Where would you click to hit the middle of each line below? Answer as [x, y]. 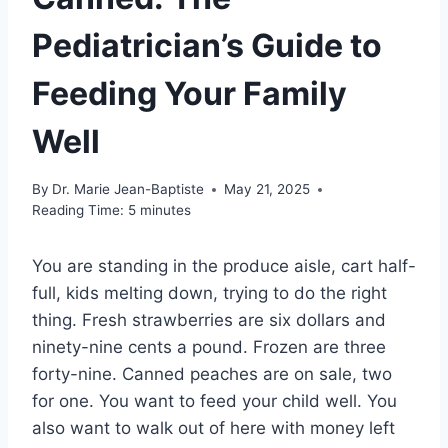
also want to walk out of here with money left [213, 428]
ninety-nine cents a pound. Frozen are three [209, 347]
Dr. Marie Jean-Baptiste [128, 189]
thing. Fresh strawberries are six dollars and [209, 320]
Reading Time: [78, 210]
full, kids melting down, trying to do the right [209, 293]
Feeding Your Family [189, 93]
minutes [165, 210]
